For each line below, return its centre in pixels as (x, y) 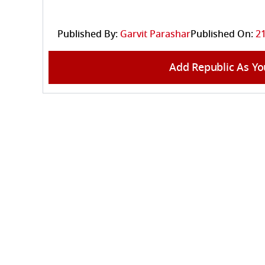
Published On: (222, 34)
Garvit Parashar (155, 34)
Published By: (88, 34)
